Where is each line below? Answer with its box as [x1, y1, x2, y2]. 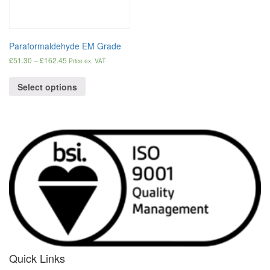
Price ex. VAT [69, 55, 105, 65]
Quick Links [9, 250, 65, 266]
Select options [17, 80, 77, 93]
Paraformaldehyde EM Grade [9, 39, 121, 52]
